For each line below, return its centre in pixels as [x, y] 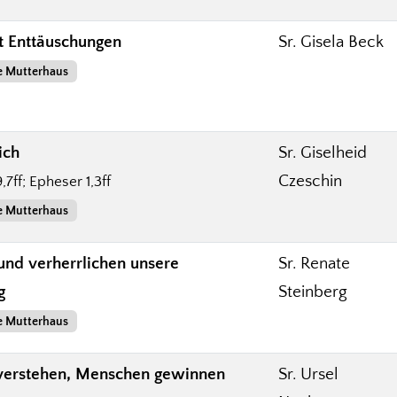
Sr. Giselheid [323, 152]
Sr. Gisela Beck [331, 42]
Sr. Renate [314, 263]
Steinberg [313, 292]
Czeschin [310, 181]
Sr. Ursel [308, 374]
